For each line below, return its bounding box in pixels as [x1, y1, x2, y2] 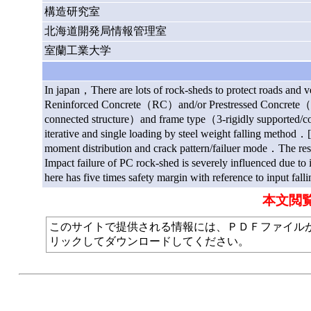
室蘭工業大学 [44, 44, 111, 56]
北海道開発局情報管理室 [44, 24, 167, 37]
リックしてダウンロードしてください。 [49, 235, 249, 247]
